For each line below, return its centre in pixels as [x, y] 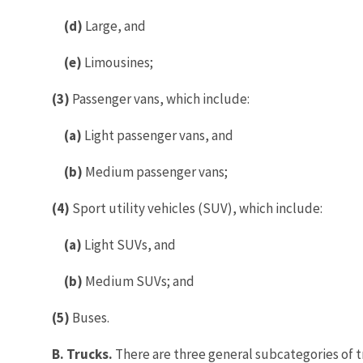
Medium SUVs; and [139, 281]
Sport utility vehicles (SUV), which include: [196, 208]
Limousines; [117, 62]
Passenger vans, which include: [160, 98]
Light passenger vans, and [158, 135]
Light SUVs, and [129, 244]
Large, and [114, 26]
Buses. [90, 317]
